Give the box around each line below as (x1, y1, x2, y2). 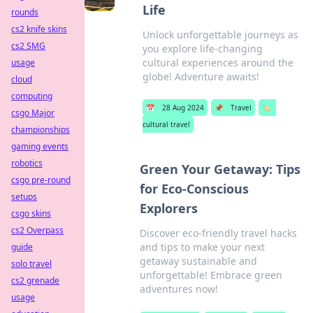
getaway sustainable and (139, 254, 257, 268)
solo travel (11, 258, 52, 270)
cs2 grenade (11, 275, 59, 286)
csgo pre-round (11, 174, 71, 186)
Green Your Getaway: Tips (139, 161, 300, 177)
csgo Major (11, 107, 54, 119)
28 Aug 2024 (162, 103, 205, 112)
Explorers (139, 200, 198, 217)
